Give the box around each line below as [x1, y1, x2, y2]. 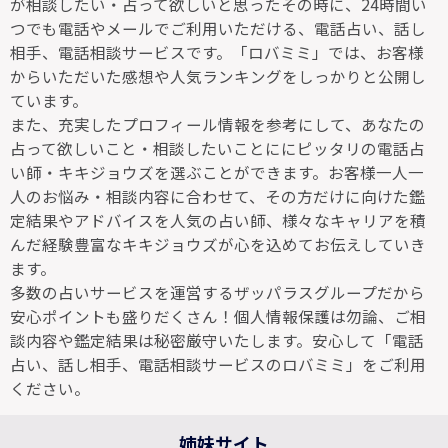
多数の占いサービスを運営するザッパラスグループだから [10, 281, 425, 304]
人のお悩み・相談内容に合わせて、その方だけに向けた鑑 [10, 185, 425, 208]
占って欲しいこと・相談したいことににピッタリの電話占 [10, 137, 425, 160]
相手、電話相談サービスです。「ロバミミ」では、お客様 [10, 41, 424, 64]
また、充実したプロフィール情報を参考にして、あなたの [10, 113, 425, 136]
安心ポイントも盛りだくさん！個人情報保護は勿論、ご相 [10, 305, 426, 328]
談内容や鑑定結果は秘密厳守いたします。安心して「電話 [10, 329, 424, 352]
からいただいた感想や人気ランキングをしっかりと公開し [10, 65, 426, 88]
